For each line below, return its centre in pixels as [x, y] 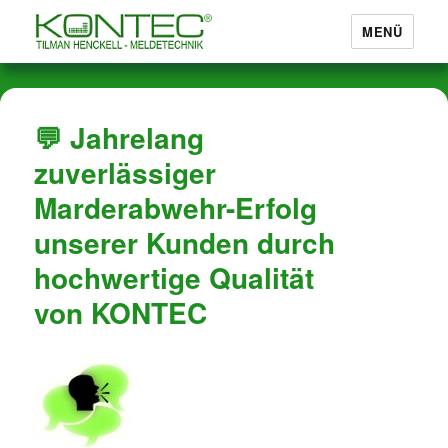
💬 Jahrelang [119, 137]
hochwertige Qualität [174, 277]
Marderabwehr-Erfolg [176, 207]
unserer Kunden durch [185, 242]
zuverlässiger [125, 172]
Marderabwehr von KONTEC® [197, 78]
